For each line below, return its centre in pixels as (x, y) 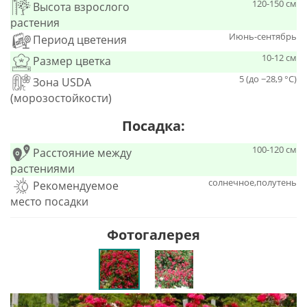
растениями (42, 169)
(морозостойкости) (61, 98)
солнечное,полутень (253, 183)
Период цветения (80, 40)
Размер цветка (72, 61)
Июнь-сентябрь (263, 37)
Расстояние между (82, 153)
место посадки (49, 202)
